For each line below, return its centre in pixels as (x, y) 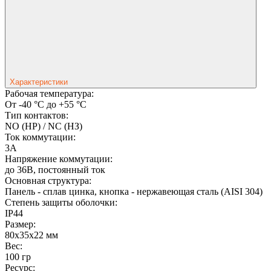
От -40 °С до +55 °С (46, 104)
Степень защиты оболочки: (61, 202)
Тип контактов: (37, 115)
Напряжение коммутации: (59, 158)
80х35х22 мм (31, 235)
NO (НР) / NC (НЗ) (44, 126)
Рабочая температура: (49, 93)
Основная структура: (48, 180)
